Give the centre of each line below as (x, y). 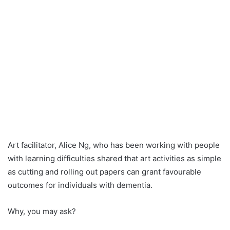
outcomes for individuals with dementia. (81, 185)
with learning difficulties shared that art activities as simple (114, 158)
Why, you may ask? (42, 211)
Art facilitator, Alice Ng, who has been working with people (114, 145)
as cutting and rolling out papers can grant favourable (104, 171)
